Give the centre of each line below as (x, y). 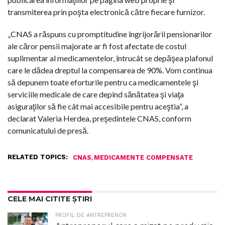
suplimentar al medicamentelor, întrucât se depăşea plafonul (110, 58)
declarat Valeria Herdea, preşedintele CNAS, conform (99, 118)
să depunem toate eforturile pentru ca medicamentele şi (103, 82)
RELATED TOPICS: (38, 157)
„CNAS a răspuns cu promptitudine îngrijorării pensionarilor (110, 34)
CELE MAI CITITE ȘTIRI (50, 199)
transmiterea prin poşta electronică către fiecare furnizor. (106, 12)
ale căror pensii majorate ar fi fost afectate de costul (97, 46)
